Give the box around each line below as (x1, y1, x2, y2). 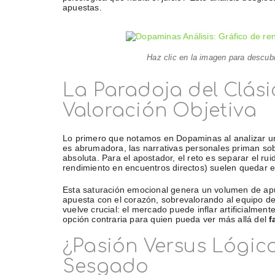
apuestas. (63, 2, 102, 12)
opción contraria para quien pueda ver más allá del (63, 214, 269, 225)
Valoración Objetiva (63, 101, 257, 122)
